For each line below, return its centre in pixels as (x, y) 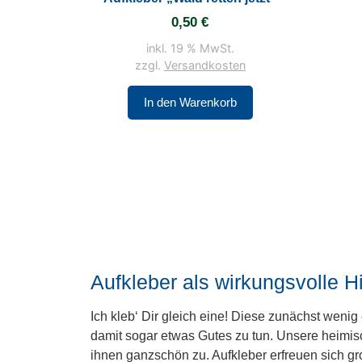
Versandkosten (204, 65)
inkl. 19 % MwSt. (190, 48)
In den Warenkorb (190, 102)
